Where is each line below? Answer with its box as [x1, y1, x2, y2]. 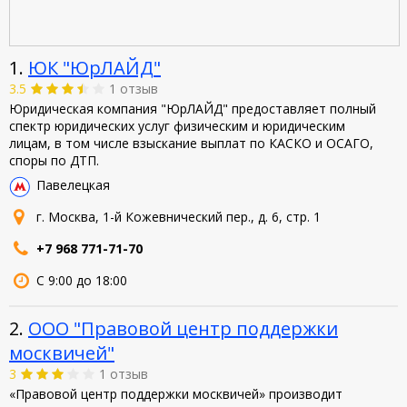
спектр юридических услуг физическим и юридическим [9, 117, 345, 134]
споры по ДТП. [9, 152, 99, 169]
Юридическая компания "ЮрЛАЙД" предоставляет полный [9, 100, 376, 117]
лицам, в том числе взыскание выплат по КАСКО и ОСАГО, [9, 134, 373, 152]
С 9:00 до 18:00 [36, 272, 127, 289]
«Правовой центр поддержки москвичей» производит [9, 385, 342, 402]
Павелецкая [36, 176, 110, 194]
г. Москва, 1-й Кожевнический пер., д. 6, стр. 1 [36, 208, 321, 225]
